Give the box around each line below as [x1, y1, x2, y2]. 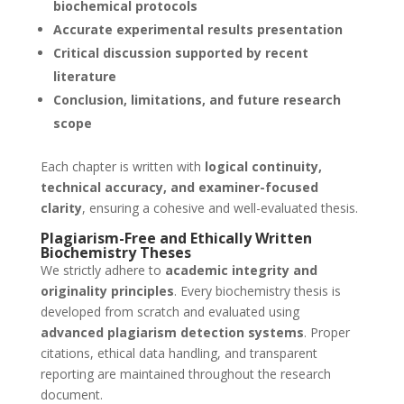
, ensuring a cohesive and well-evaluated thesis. [81, 199, 358, 217]
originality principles [40, 282, 174, 300]
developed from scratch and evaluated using [40, 303, 299, 321]
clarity [40, 199, 82, 217]
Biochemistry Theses [40, 243, 191, 263]
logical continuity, [204, 158, 322, 176]
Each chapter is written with [40, 158, 205, 176]
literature [52, 68, 116, 86]
